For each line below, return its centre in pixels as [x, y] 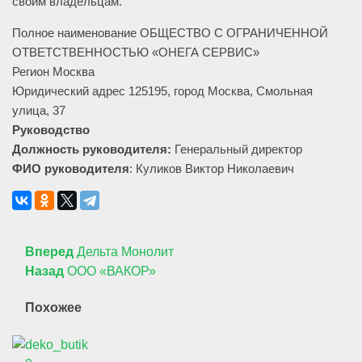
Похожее [53, 308]
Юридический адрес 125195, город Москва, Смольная [162, 91]
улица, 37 [39, 110]
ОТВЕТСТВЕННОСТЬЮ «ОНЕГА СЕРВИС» [136, 52]
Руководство [51, 130]
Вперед [49, 252]
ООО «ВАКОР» [112, 271]
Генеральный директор [237, 149]
